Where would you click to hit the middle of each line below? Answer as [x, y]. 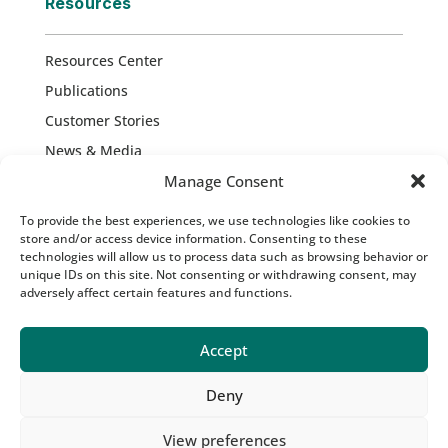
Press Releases [94, 180]
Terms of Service [108, 340]
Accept [224, 349]
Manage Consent [224, 181]
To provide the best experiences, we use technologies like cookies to [215, 220]
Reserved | [87, 316]
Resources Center [103, 60]
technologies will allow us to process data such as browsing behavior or [224, 256]
